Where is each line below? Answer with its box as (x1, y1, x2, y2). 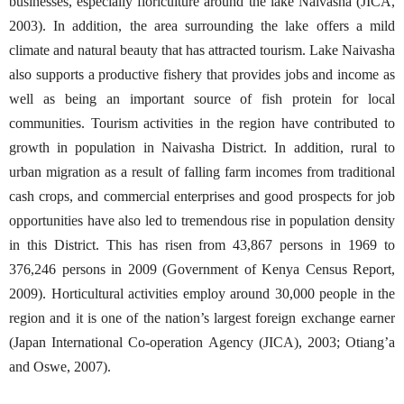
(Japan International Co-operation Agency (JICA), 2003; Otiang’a (9, 334, 395, 350)
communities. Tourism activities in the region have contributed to (9, 115, 395, 131)
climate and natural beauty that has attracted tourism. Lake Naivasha (9, 41, 395, 58)
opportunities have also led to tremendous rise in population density (9, 212, 395, 228)
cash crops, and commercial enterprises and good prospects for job (9, 188, 395, 204)
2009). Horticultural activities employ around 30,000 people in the (9, 285, 395, 301)
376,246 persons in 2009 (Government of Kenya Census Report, (9, 261, 395, 277)
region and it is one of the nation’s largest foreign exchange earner (9, 309, 395, 326)
